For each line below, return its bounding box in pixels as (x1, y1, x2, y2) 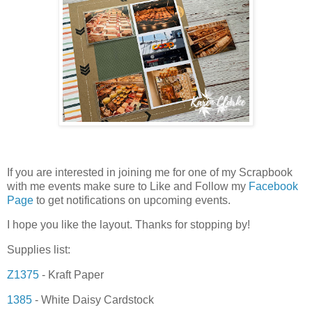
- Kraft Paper (39, 269, 104, 281)
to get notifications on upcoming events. (33, 194, 231, 206)
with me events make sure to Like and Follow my (7, 180, 249, 192)
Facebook (249, 180, 298, 192)
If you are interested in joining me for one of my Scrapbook (7, 166, 292, 178)
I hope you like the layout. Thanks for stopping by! (7, 219, 250, 231)
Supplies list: (7, 244, 70, 256)
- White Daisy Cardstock (32, 293, 154, 306)
